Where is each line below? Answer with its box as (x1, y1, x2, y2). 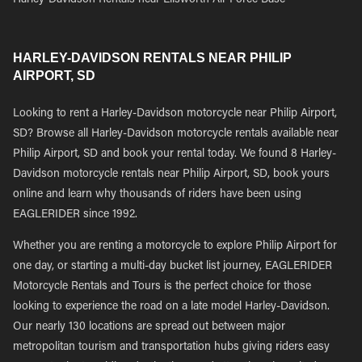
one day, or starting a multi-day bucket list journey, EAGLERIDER (13, 261, 332, 272)
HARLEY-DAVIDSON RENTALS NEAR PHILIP (13, 51, 292, 65)
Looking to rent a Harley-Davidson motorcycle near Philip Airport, (13, 108, 337, 120)
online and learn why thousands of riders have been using (13, 189, 301, 200)
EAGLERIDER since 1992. (13, 209, 137, 221)
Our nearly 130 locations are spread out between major (13, 322, 285, 333)
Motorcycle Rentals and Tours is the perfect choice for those (13, 281, 311, 293)
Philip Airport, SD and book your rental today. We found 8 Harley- (13, 149, 336, 160)
